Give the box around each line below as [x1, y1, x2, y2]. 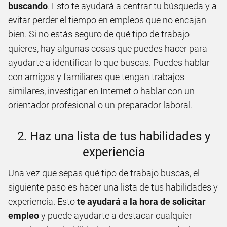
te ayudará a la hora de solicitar [77, 196, 206, 207]
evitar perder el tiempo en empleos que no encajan [8, 14, 206, 25]
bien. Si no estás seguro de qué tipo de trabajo [8, 28, 190, 40]
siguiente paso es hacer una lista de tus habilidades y [8, 181, 218, 193]
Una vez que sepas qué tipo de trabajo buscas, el [8, 167, 200, 178]
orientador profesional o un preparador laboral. [8, 99, 193, 110]
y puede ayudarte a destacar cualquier [39, 210, 192, 221]
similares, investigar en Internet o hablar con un [8, 85, 195, 96]
